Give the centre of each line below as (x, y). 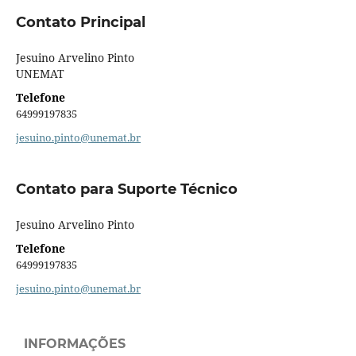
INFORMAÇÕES (75, 343)
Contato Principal (80, 22)
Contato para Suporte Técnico (126, 189)
